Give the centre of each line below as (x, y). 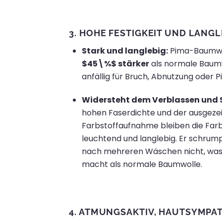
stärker (133, 64)
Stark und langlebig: (125, 51)
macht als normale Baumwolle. (142, 164)
